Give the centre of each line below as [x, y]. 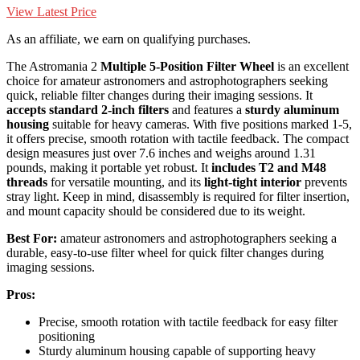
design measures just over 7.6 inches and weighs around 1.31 [161, 153]
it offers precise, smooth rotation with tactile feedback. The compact [178, 138]
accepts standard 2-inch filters [88, 109]
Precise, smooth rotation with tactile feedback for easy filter [188, 321]
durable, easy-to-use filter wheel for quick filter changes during [165, 252]
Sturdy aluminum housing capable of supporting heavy [177, 350]
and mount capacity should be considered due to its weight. [156, 211]
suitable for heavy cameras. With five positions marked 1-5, [200, 124]
